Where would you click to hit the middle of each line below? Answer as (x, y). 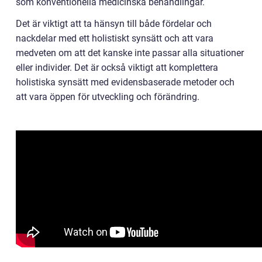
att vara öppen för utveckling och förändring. (108, 97)
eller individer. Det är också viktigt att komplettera (117, 68)
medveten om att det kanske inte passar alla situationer (130, 53)
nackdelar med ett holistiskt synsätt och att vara (115, 39)
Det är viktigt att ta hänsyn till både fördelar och (114, 24)
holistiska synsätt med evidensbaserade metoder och (125, 82)
